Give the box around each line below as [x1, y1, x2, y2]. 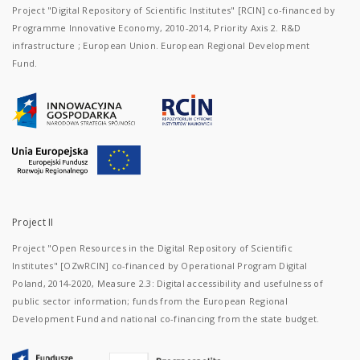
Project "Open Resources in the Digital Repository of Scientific [12, 242, 292, 254]
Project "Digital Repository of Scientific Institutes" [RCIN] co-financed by [12, 4, 335, 16]
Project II [12, 215, 54, 229]
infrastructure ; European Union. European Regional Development [12, 39, 310, 51]
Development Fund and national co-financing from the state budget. [12, 313, 320, 325]
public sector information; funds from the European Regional [12, 295, 288, 307]
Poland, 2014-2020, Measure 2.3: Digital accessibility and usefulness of [12, 277, 323, 289]
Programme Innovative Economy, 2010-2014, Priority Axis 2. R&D [12, 22, 301, 34]
